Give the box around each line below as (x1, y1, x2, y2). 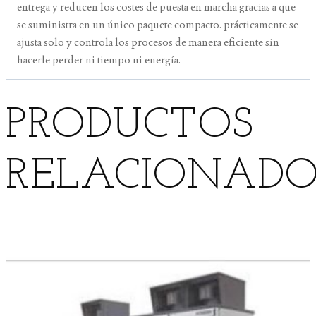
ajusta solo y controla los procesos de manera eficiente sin (17, 35, 279, 49)
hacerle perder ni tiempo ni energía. (17, 52, 181, 66)
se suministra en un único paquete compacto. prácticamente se (17, 17, 298, 31)
